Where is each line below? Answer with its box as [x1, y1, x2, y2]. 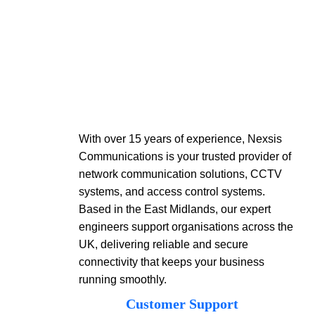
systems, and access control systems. [79, 186, 265, 198]
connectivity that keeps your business [79, 256, 264, 268]
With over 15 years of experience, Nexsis [79, 133, 282, 145]
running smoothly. [79, 274, 167, 285]
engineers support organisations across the [79, 221, 293, 233]
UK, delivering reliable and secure [79, 238, 248, 250]
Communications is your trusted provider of [79, 150, 291, 162]
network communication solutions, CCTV [79, 168, 282, 180]
